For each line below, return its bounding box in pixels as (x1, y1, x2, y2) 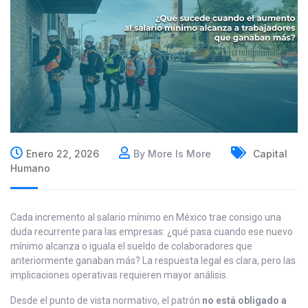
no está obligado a (202, 295, 287, 307)
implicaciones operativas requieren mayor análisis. (10, 269, 228, 281)
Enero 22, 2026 (26, 148, 99, 160)
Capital (250, 148, 287, 160)
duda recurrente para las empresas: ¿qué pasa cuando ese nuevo (10, 226, 293, 238)
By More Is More (133, 148, 211, 160)
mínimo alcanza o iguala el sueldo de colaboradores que (10, 241, 252, 252)
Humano (10, 162, 50, 175)
